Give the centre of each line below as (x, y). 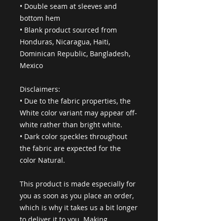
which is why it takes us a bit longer (79, 207)
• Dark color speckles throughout (74, 136)
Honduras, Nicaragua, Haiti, (65, 42)
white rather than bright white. (71, 125)
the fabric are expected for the (70, 148)
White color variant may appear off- (78, 113)
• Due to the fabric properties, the (75, 101)
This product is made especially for (78, 184)
